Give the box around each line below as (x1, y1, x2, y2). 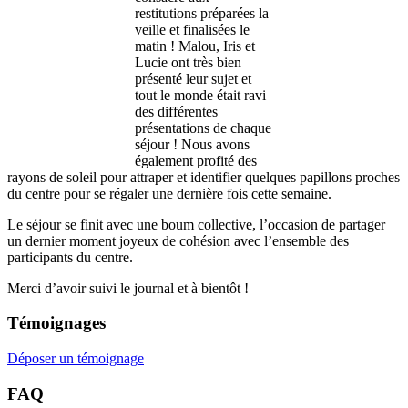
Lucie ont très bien (134, 54, 241, 70)
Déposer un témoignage (7, 351, 144, 367)
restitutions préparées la (134, 5, 269, 21)
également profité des (134, 152, 257, 168)
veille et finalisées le (134, 21, 250, 37)
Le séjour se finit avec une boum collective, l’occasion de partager (7, 216, 385, 232)
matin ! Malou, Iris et (134, 37, 255, 54)
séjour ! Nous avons (134, 136, 250, 152)
